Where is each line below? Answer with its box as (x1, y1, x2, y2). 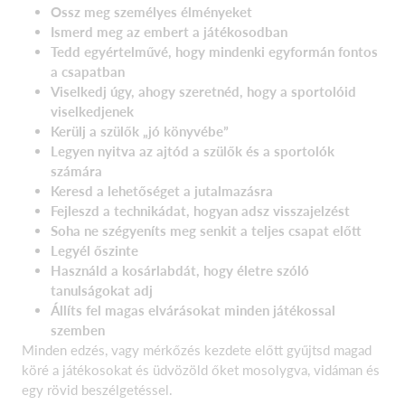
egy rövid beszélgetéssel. (22, 381, 173, 398)
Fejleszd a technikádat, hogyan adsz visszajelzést (51, 202, 350, 219)
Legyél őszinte (51, 241, 138, 259)
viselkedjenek (51, 102, 134, 119)
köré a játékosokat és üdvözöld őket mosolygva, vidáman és (22, 361, 380, 378)
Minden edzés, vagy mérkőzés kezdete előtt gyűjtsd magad (22, 341, 372, 358)
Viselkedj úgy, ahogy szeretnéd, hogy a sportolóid (51, 82, 356, 99)
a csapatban (51, 62, 125, 80)
